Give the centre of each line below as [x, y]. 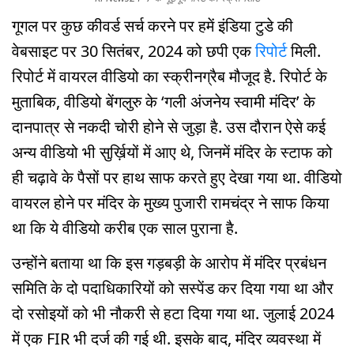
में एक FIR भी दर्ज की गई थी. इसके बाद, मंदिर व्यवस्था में [166, 339]
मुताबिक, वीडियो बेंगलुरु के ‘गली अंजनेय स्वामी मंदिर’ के [164, 101]
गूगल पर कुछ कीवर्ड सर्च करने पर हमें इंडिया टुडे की [153, 25]
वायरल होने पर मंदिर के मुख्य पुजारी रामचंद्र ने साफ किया [171, 202]
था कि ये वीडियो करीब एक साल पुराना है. [125, 228]
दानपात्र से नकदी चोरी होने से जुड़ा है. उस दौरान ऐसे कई [169, 126]
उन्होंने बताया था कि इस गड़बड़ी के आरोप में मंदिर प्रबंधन [169, 263]
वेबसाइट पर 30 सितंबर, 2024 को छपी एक [134, 51]
